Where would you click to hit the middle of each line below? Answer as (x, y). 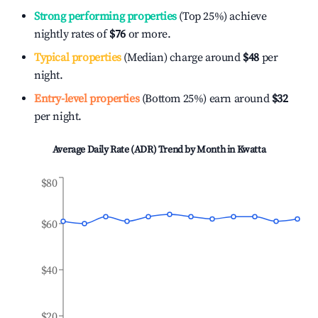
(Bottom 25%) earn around (204, 99)
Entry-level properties (87, 99)
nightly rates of (72, 34)
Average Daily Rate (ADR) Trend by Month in (144, 150)
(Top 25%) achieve (221, 16)
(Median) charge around (181, 57)
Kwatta (251, 150)
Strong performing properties (105, 16)
